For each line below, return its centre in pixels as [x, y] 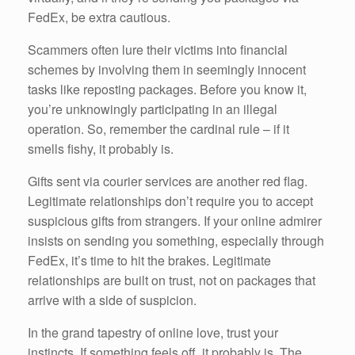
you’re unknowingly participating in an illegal [153, 109]
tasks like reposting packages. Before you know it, [167, 89]
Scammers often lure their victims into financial [158, 49]
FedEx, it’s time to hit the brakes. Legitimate [149, 260]
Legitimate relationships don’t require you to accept [170, 200]
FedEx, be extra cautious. [99, 17]
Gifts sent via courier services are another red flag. [168, 181]
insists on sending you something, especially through [176, 240]
